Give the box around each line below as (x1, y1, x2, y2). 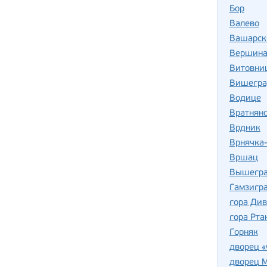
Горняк (229, 228, 258, 237)
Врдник (229, 124, 260, 133)
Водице (229, 94, 261, 103)
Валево (229, 20, 259, 29)
